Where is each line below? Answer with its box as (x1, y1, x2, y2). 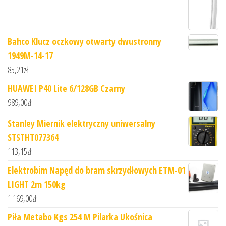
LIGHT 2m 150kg (8, 178, 66, 191)
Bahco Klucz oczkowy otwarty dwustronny (8, 35, 161, 48)
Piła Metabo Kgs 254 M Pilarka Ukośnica (8, 211, 152, 223)
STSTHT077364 (8, 131, 59, 144)
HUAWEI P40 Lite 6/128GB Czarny (8, 82, 125, 95)
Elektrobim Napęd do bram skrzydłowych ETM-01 (8, 164, 186, 177)
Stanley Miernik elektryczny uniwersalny (8, 117, 155, 130)
